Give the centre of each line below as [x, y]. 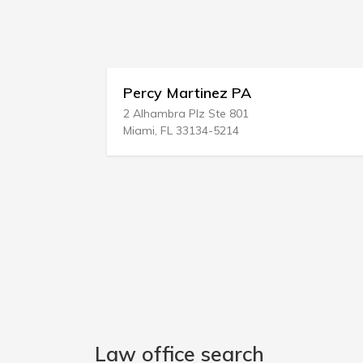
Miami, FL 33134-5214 [115, 130]
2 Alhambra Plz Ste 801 [120, 113]
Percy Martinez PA [121, 93]
